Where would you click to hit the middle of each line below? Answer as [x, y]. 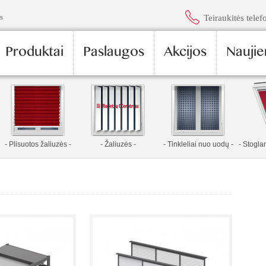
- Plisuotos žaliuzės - [38, 144]
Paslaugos [114, 54]
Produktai [34, 54]
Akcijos [185, 54]
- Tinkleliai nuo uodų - [198, 144]
